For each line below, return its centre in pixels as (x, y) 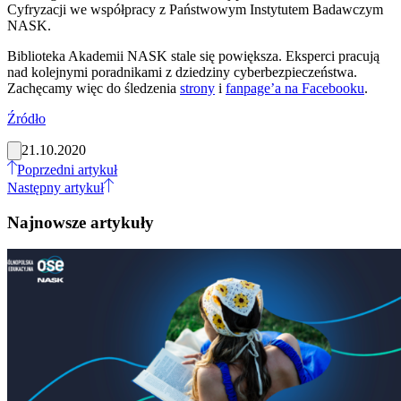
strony (197, 88)
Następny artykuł (55, 187)
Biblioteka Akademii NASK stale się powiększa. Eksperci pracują (193, 55)
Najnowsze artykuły (81, 222)
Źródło (26, 118)
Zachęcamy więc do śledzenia (94, 88)
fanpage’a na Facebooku (295, 88)
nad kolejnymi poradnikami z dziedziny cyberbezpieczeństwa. (182, 72)
